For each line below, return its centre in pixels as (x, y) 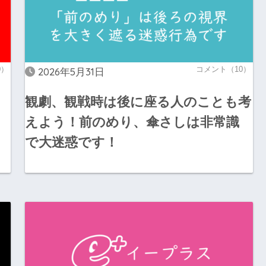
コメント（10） (223, 69)
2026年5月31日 (71, 71)
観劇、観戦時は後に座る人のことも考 (138, 102)
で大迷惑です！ (71, 142)
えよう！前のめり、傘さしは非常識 (132, 122)
